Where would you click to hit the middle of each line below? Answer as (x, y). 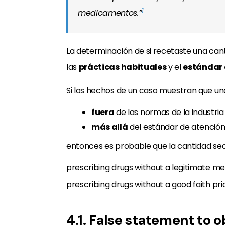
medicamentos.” (110, 13)
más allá (110, 127)
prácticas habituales (123, 67)
